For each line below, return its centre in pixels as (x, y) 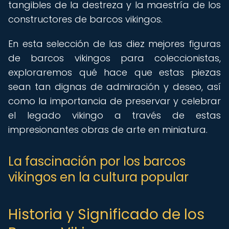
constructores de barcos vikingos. (85, 19)
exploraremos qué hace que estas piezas (114, 72)
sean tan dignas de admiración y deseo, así (114, 87)
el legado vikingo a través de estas (114, 115)
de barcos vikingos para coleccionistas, (114, 58)
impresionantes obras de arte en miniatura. (108, 130)
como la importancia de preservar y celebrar (114, 101)
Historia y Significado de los (106, 214)
